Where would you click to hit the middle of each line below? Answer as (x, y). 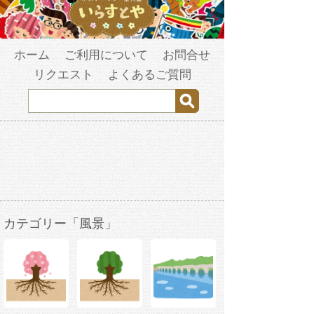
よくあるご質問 (149, 75)
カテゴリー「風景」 (60, 224)
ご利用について (106, 55)
